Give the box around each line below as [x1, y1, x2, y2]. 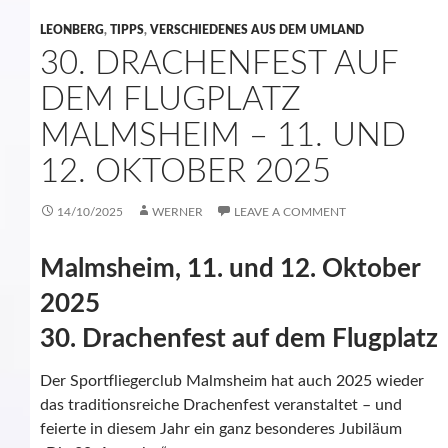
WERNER [152, 206, 203, 219]
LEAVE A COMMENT [234, 206, 346, 219]
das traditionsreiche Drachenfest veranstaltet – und [40, 397, 402, 414]
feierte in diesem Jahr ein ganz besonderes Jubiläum [40, 421, 406, 438]
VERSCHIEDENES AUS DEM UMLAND [150, 24, 364, 37]
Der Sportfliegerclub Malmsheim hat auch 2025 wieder [40, 373, 424, 390]
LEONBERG [40, 24, 104, 37]
